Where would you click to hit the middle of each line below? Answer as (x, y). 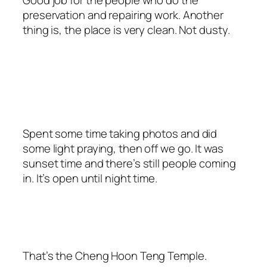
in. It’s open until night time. (90, 178)
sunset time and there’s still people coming (129, 163)
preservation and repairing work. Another (123, 15)
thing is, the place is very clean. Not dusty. (126, 30)
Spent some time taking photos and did (120, 133)
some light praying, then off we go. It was (123, 148)
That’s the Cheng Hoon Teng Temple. (115, 256)
